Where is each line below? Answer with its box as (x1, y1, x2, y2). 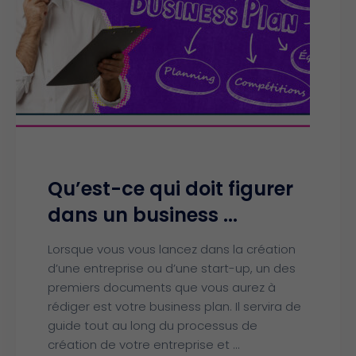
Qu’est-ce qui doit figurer (48, 175, 293, 202)
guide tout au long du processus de (48, 316, 257, 334)
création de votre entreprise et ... (48, 335, 240, 353)
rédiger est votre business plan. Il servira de (48, 297, 301, 315)
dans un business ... (48, 201, 238, 228)
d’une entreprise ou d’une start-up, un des (48, 259, 296, 277)
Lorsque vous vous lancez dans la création (48, 240, 296, 257)
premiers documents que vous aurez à (48, 278, 276, 296)
